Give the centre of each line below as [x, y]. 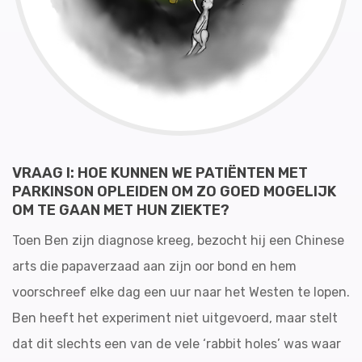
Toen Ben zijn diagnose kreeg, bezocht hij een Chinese [178, 240]
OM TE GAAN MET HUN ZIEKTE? [121, 210]
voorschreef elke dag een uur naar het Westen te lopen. [181, 292]
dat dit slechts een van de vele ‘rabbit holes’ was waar [177, 344]
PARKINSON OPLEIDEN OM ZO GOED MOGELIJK [174, 192]
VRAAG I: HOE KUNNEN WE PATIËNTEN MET [160, 173]
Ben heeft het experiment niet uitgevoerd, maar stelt [175, 318]
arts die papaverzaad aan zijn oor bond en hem [154, 266]
